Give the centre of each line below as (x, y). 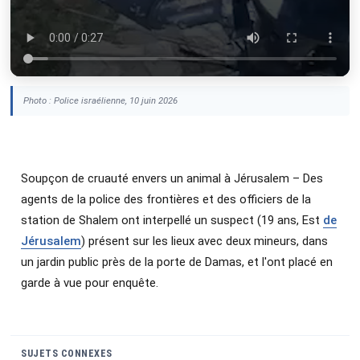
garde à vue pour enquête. (90, 282)
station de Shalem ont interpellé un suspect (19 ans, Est (172, 220)
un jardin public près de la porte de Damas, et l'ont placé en (177, 262)
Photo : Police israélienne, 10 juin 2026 (100, 100)
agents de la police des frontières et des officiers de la (166, 199)
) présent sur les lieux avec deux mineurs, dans (205, 241)
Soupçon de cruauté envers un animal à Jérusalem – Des (172, 178)
